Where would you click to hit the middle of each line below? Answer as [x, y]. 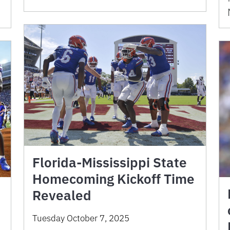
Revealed [62, 195]
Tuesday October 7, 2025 [81, 218]
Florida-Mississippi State [110, 162]
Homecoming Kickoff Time [113, 178]
